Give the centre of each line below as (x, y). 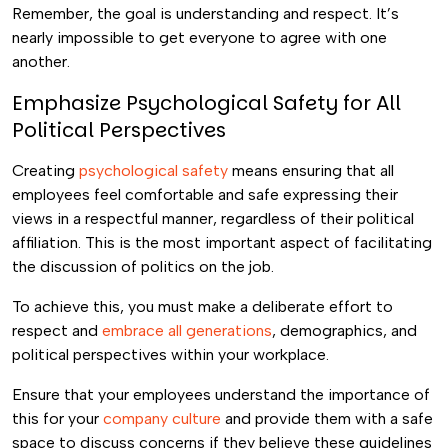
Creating (45, 170)
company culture (162, 418)
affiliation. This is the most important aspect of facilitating (222, 242)
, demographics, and (344, 330)
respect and (57, 330)
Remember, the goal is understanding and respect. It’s (205, 13)
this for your (57, 418)
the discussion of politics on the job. (145, 266)
